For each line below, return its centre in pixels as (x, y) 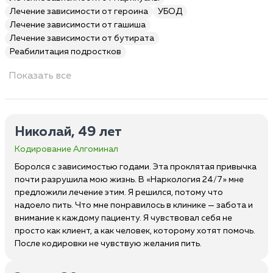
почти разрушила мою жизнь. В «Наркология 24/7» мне (129, 180)
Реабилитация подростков (66, 52)
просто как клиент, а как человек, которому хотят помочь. (135, 231)
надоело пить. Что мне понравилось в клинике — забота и (134, 205)
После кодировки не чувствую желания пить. (108, 244)
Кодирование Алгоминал (66, 149)
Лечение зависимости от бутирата (82, 38)
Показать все (40, 76)
